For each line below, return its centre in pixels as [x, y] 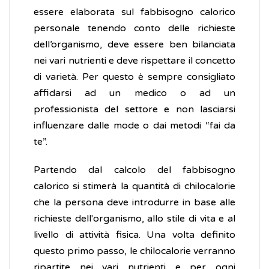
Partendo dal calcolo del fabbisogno [134, 170]
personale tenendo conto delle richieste [134, 29]
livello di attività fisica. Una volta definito [134, 235]
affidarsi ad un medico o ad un [134, 93]
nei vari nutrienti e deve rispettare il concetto [134, 61]
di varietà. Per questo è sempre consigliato [134, 77]
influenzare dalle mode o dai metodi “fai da [134, 126]
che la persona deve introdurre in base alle [134, 203]
